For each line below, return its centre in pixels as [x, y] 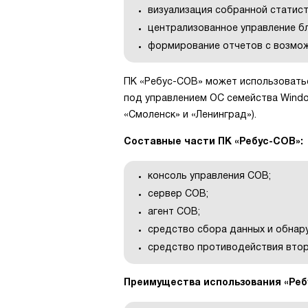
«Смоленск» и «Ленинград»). [190, 115]
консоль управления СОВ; [209, 176]
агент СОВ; [174, 212]
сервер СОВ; [178, 194]
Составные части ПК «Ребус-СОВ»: [213, 142]
